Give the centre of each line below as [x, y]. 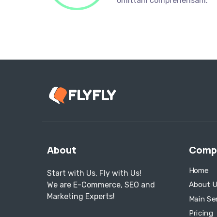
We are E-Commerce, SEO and [101, 185]
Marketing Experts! [81, 197]
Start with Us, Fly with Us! [94, 173]
